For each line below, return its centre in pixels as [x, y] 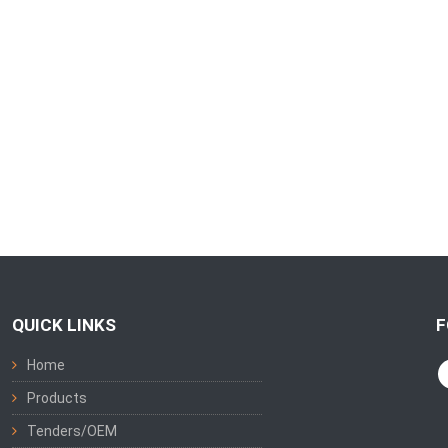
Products [57, 398]
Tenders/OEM [72, 431]
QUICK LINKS [64, 325]
